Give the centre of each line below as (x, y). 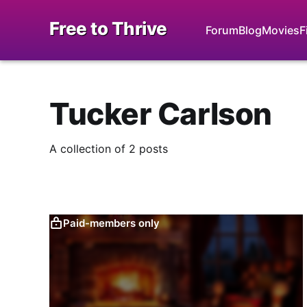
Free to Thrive (108, 28)
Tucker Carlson (161, 113)
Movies (280, 30)
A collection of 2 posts (109, 148)
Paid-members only (111, 223)
